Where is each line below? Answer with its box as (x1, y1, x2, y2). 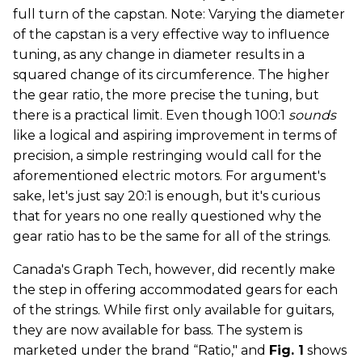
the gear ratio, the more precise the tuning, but (13, 87, 319, 103)
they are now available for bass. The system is (13, 322, 302, 338)
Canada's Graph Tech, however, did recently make (13, 262, 335, 277)
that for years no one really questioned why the (13, 208, 322, 224)
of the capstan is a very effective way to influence (13, 27, 330, 42)
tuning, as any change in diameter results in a (13, 47, 305, 62)
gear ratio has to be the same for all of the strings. (13, 229, 330, 244)
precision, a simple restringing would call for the (13, 148, 322, 163)
